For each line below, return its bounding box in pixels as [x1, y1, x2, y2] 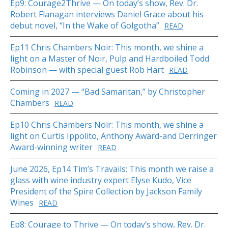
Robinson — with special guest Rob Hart [10, 64, 164, 76]
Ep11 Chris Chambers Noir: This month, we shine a [10, 42, 204, 53]
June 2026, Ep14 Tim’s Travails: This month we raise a [10, 163, 214, 175]
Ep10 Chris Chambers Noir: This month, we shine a [10, 119, 204, 131]
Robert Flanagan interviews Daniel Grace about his [10, 9, 204, 20]
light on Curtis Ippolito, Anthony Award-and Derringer [10, 130, 217, 142]
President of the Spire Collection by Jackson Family [10, 186, 202, 197]
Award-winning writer [10, 141, 93, 153]
